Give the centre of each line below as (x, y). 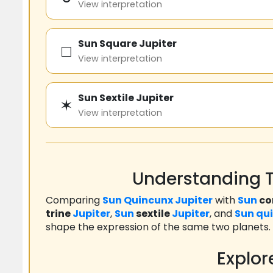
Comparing (74, 200)
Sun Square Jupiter (127, 44)
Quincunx (148, 200)
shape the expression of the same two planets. (158, 227)
